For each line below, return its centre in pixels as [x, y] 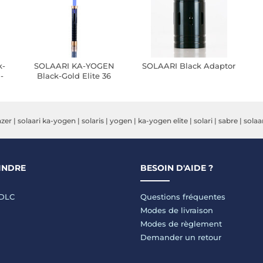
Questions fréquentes [183, 197]
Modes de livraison [177, 210]
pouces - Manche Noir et [74, 86]
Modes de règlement [181, 224]
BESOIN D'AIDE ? [177, 168]
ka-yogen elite [163, 121]
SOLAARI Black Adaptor [189, 66]
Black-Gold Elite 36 [74, 76]
